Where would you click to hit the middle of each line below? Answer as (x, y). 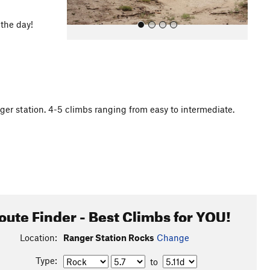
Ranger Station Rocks (108, 237)
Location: (38, 237)
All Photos (96, 123)
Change (173, 237)
